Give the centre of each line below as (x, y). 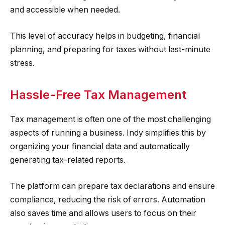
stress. (22, 63)
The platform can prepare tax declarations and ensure (113, 186)
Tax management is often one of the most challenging (110, 119)
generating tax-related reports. (68, 160)
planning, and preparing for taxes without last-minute (110, 49)
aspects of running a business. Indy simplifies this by (108, 133)
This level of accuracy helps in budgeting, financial (105, 36)
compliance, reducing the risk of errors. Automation (108, 199)
